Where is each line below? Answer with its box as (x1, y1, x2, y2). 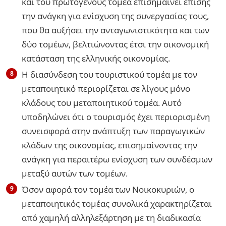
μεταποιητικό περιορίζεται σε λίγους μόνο (22, 82, 190, 94)
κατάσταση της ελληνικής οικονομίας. (22, 52, 170, 64)
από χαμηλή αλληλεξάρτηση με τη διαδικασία (22, 211, 201, 223)
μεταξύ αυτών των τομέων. (22, 167, 128, 179)
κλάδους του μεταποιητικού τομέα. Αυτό (22, 96, 182, 108)
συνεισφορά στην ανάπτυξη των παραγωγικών (22, 125, 205, 137)
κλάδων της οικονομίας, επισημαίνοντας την (22, 139, 197, 151)
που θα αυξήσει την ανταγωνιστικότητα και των (22, 24, 209, 36)
